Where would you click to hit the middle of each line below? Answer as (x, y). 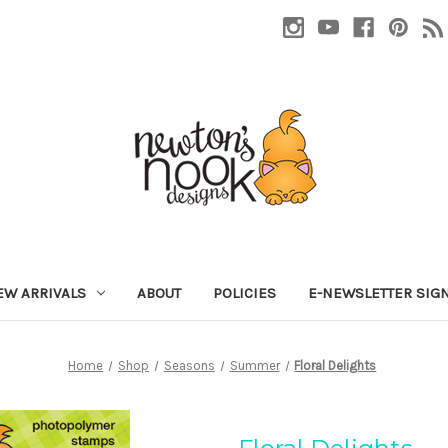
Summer (254, 365)
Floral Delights (335, 365)
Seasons (189, 365)
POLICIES (244, 292)
